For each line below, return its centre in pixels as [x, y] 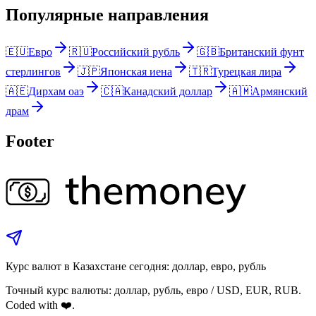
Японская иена [136, 71]
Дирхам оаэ [56, 91]
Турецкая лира [247, 71]
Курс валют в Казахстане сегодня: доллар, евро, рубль [136, 266]
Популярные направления [107, 15]
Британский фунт [262, 51]
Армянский [280, 91]
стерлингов [33, 71]
